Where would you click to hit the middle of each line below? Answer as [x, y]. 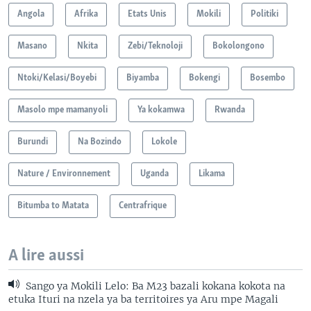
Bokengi [204, 78]
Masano [32, 46]
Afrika [86, 14]
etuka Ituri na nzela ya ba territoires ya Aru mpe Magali [143, 299]
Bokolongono [238, 46]
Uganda [154, 174]
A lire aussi [46, 255]
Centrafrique [143, 205]
